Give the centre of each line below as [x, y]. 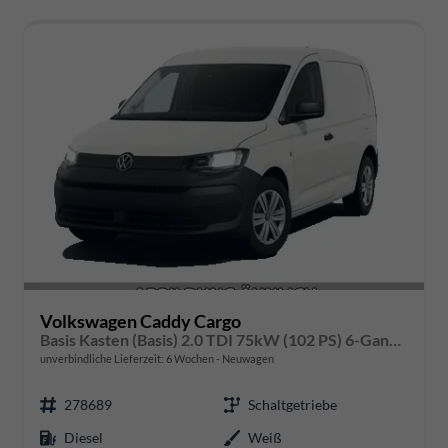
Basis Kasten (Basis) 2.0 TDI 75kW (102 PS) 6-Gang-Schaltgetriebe [395, 340]
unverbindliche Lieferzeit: [103, 359]
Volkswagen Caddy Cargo [140, 321]
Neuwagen [247, 359]
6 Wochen [190, 359]
